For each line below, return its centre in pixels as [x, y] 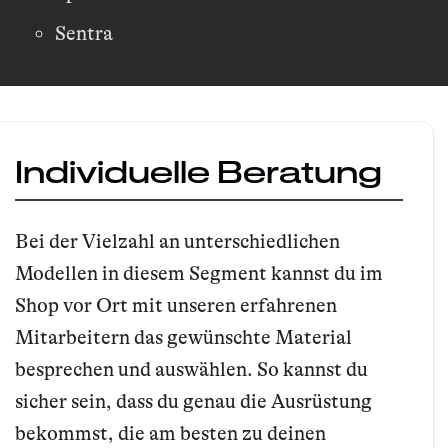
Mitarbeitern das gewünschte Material [183, 337]
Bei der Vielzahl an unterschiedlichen [177, 241]
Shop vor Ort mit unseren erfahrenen [176, 305]
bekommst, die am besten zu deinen [170, 433]
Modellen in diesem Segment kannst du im [199, 273]
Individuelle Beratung [198, 171]
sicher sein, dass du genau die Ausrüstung [193, 401]
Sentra [84, 34]
